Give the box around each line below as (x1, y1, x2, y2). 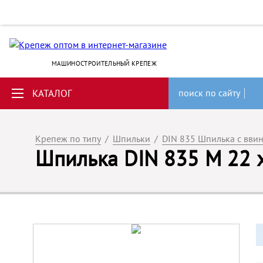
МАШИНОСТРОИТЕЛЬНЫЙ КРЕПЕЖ (52, 59, 157, 68)
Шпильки (113, 133, 150, 144)
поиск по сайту (178, 87, 240, 99)
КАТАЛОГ (32, 87, 72, 100)
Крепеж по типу (35, 133, 101, 144)
